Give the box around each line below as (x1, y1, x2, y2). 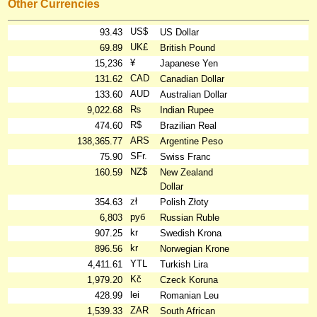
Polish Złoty (160, 197, 209, 207)
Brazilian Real (160, 120, 217, 131)
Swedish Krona (160, 228, 222, 238)
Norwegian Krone (160, 243, 230, 254)
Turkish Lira (160, 259, 209, 270)
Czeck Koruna (160, 275, 219, 285)
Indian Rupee (160, 105, 214, 115)
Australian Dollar (160, 89, 228, 100)
